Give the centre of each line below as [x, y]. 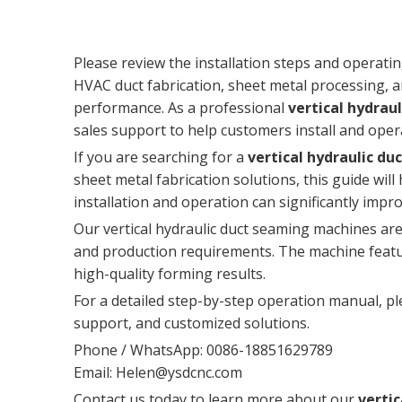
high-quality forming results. [170, 274]
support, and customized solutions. [192, 323]
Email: [95, 373]
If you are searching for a [161, 157]
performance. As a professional [181, 108]
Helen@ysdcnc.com [179, 373]
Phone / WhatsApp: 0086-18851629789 [203, 350]
